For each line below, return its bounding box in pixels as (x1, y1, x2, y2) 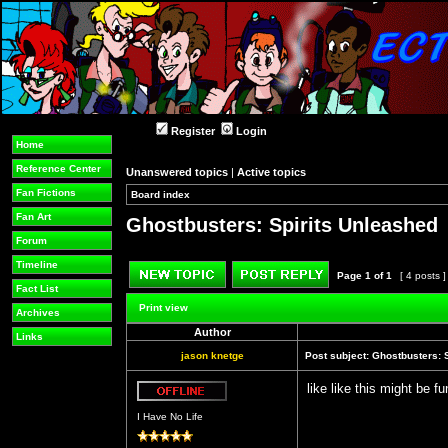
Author (193, 326, 231, 338)
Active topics (237, 166, 306, 178)
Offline (227, 401, 257, 412)
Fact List (16, 283, 58, 294)
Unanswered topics (126, 166, 228, 178)
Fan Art (16, 211, 51, 222)
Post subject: (305, 350, 369, 361)
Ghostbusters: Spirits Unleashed (126, 214, 438, 236)
